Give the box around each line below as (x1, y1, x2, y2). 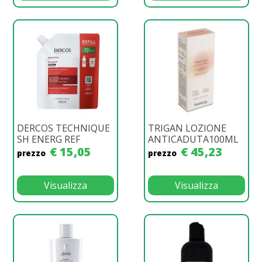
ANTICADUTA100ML (148, 132, 239, 146)
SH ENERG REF (17, 132, 80, 146)
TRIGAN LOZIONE (148, 121, 226, 135)
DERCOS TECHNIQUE (17, 121, 110, 135)
